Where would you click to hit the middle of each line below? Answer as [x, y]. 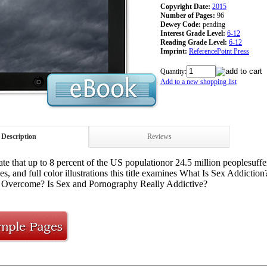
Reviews [159, 136]
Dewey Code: [181, 24]
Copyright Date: [185, 6]
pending [214, 24]
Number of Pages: [188, 15]
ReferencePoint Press [219, 51]
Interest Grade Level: [193, 33]
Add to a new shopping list [198, 81]
